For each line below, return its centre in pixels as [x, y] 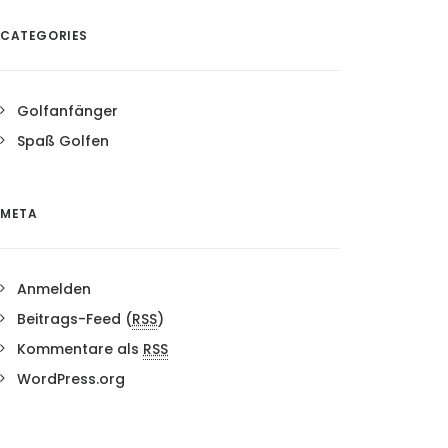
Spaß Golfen [63, 141]
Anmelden [54, 289]
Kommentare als [80, 349]
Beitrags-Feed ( [74, 319]
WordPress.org [71, 379]
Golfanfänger [67, 111]
